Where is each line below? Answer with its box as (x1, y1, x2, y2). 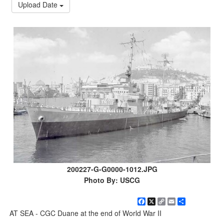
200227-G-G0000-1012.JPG (66, 163, 157, 174)
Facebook (145, 196, 180, 206)
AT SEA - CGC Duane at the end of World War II (9, 207, 162, 218)
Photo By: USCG (84, 174, 140, 185)
